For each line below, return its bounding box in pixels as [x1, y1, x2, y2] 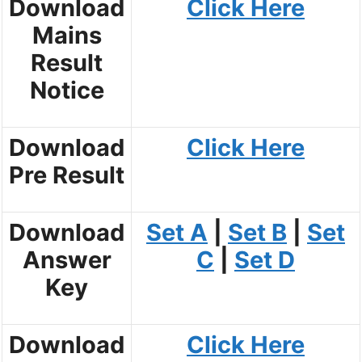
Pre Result [9, 161, 124, 190]
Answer [22, 246, 112, 275]
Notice [29, 76, 104, 105]
